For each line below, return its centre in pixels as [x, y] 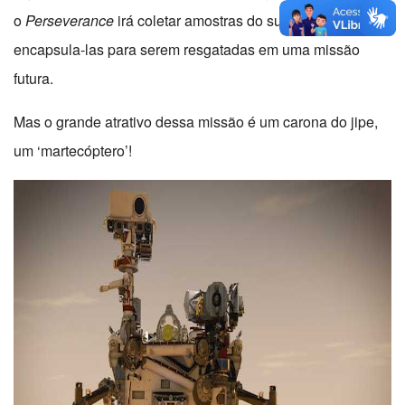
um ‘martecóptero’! [73, 151]
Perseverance [70, 21]
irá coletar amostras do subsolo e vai [233, 21]
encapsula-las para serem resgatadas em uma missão [187, 50]
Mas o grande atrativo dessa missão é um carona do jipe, [196, 122]
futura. [33, 79]
